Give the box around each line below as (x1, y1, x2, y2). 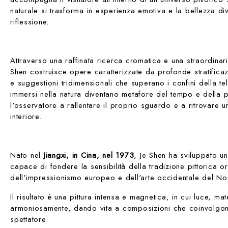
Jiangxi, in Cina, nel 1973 (43, 149, 134, 161)
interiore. (10, 110, 42, 122)
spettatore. (10, 213, 51, 225)
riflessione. (10, 16, 49, 27)
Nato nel (10, 149, 44, 161)
